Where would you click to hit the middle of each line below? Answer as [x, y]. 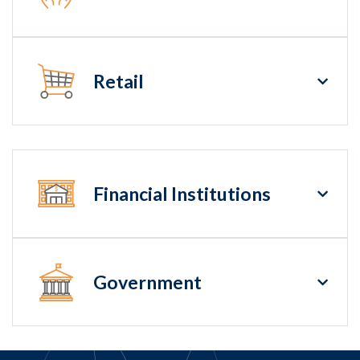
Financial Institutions [182, 194]
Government [147, 282]
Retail [119, 82]
